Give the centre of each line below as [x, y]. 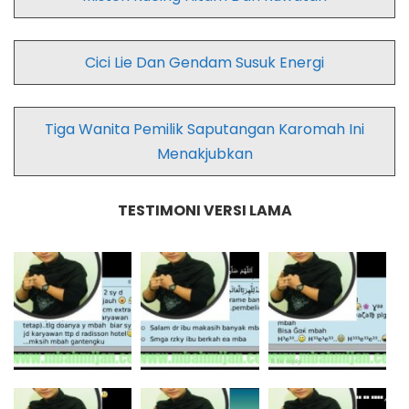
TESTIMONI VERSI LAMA [204, 210]
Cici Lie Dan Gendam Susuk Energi [204, 62]
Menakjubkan [204, 153]
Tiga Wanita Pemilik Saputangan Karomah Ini [204, 129]
